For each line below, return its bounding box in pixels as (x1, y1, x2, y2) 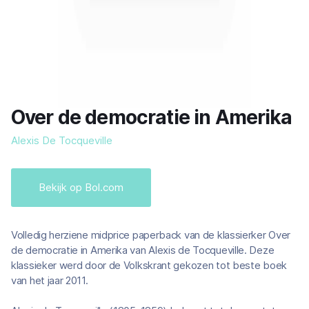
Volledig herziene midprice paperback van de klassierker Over (11, 228, 291, 241)
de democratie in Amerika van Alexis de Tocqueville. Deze (11, 243, 275, 257)
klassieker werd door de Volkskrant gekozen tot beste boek (11, 259, 287, 272)
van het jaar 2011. (11, 274, 88, 287)
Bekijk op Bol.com (39, 181, 123, 194)
